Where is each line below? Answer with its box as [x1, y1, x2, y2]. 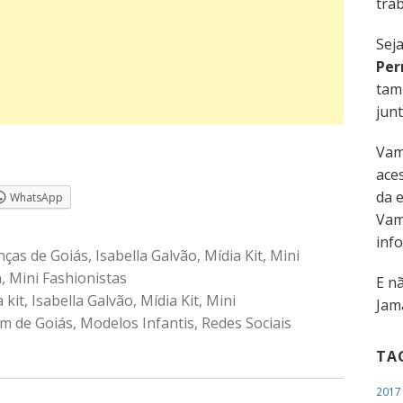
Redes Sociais [201, 312, 291, 333]
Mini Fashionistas [9, 267, 127, 288]
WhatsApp [10, 189, 63, 205]
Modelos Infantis [80, 312, 194, 333]
